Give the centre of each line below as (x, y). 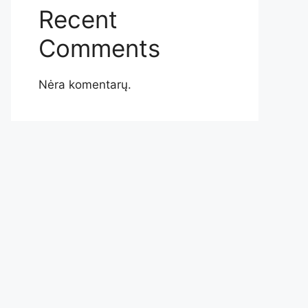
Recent (78, 19)
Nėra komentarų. (85, 85)
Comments (99, 48)
